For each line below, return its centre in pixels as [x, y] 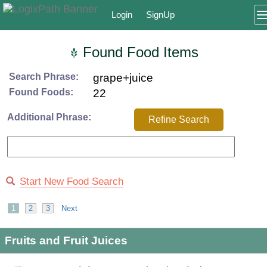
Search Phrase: [44, 77]
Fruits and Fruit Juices [66, 240]
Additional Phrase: [49, 117]
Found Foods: [41, 92]
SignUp [160, 15]
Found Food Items [139, 52]
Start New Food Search [72, 181]
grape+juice [123, 78]
